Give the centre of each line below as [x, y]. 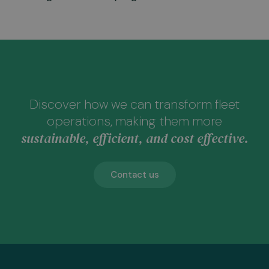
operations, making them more [134, 121]
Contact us [134, 174]
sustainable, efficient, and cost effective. [134, 138]
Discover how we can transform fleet [134, 104]
